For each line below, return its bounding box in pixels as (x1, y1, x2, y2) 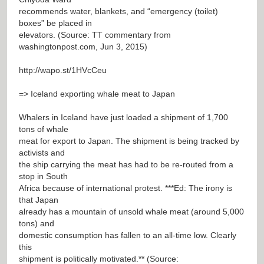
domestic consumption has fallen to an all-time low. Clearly (19, 230, 236, 240)
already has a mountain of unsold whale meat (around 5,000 (19, 206, 244, 216)
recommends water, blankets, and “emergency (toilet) (19, 6, 218, 16)
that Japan (19, 194, 58, 204)
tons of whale (19, 124, 68, 134)
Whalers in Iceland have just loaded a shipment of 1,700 (19, 112, 228, 122)
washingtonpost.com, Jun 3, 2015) (19, 41, 147, 51)
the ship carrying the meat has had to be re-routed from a (19, 159, 233, 169)
